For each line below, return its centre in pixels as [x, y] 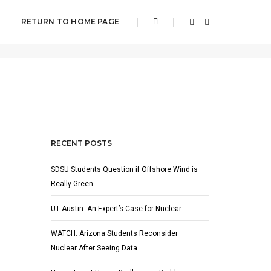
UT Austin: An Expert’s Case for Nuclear [116, 208]
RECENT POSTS [81, 143]
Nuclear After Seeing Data [94, 248]
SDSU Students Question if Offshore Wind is [124, 169]
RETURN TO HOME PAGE [70, 21]
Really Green [72, 184]
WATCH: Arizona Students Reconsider [114, 233]
